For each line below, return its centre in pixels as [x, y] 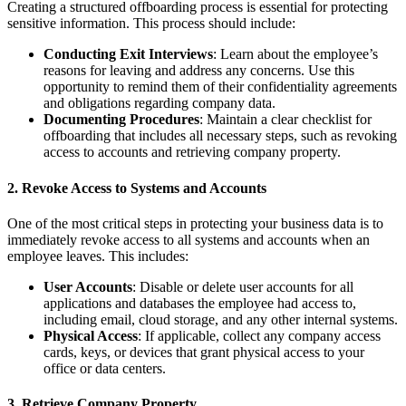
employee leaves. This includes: [98, 256]
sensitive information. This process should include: [151, 24]
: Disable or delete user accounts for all [243, 286]
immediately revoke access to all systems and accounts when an [188, 239]
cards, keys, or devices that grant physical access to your [204, 352]
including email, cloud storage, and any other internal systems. [221, 319]
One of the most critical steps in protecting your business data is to [195, 223]
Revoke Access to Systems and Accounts [144, 188]
